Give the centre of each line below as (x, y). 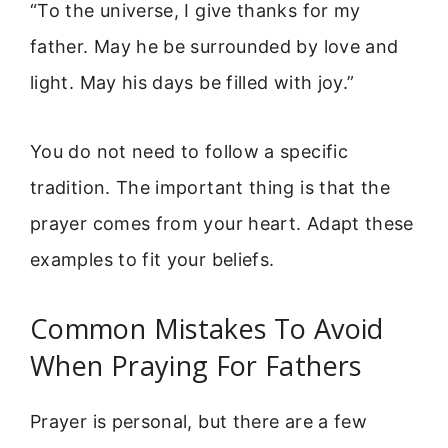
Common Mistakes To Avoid (207, 329)
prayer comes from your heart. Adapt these (222, 223)
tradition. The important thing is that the (210, 187)
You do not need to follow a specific (189, 151)
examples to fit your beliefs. (152, 259)
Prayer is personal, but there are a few (199, 422)
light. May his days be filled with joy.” (192, 83)
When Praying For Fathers (196, 366)
